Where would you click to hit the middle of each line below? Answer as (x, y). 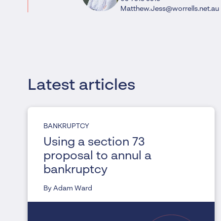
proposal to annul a (97, 156)
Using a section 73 (94, 142)
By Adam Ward (68, 188)
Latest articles (81, 85)
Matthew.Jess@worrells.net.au (169, 9)
